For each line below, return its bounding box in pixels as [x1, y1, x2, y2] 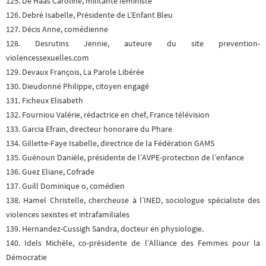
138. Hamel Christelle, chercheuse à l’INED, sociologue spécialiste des [6, 195, 260, 206]
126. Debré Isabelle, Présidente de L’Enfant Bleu [6, 10, 173, 21]
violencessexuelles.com [6, 53, 89, 64]
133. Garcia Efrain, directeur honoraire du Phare [6, 124, 172, 135]
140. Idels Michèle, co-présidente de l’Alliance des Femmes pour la [6, 238, 260, 249]
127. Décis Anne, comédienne [6, 24, 108, 35]
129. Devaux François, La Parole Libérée [6, 67, 144, 78]
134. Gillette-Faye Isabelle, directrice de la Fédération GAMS [6, 138, 214, 149]
